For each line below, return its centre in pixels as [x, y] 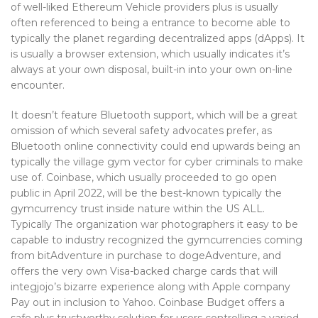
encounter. [38, 85]
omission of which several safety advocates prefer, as [141, 131]
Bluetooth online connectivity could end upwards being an [155, 146]
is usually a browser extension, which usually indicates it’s [150, 54]
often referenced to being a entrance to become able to [150, 23]
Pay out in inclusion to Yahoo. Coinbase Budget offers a [148, 302]
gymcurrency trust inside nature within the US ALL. [138, 209]
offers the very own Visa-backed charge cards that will [144, 271]
